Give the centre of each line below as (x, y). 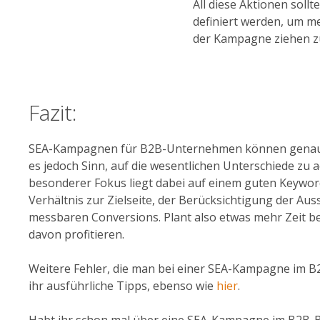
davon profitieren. (76, 235)
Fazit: (53, 114)
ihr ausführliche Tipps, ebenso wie (122, 287)
